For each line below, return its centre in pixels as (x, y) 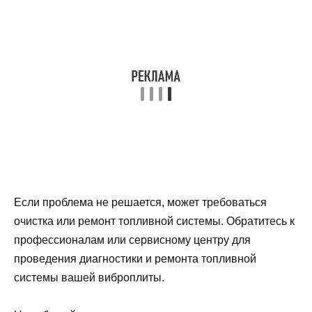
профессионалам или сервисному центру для (132, 240)
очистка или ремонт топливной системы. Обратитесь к (154, 221)
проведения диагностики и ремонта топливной (135, 259)
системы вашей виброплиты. (89, 278)
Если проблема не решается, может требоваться (140, 203)
